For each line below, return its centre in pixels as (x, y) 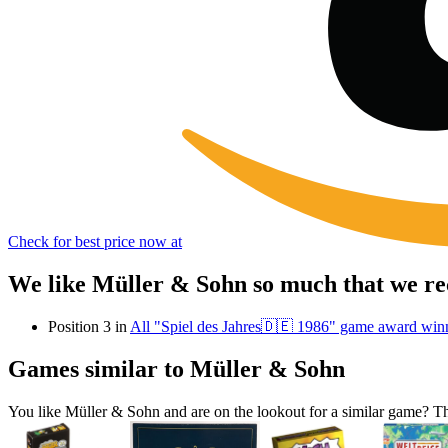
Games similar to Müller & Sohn (176, 368)
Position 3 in (89, 326)
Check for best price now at (95, 242)
